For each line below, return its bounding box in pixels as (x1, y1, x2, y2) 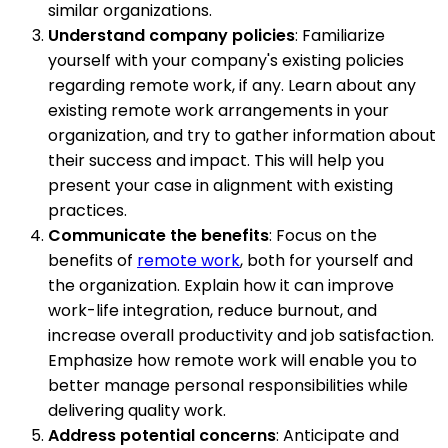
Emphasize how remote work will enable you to (48, 348, 417, 372)
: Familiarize (295, 23, 385, 47)
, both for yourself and (240, 248, 413, 272)
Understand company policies (48, 23, 295, 47)
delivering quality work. (48, 398, 226, 422)
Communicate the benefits (48, 223, 269, 247)
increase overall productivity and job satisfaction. (48, 323, 434, 347)
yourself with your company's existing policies (48, 48, 404, 72)
